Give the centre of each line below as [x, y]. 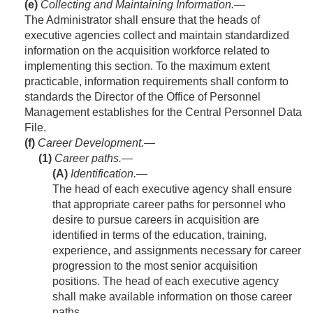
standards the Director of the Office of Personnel [143, 97]
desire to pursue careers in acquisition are [156, 220]
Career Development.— [96, 143]
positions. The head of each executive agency [166, 282]
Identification [102, 174]
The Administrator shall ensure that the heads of [142, 20]
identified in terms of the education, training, [160, 235]
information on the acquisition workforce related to [147, 51]
